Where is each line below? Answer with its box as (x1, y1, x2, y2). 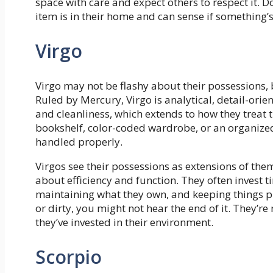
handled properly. (35, 134, 122, 149)
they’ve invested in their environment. (35, 214, 213, 229)
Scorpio (35, 244, 102, 269)
